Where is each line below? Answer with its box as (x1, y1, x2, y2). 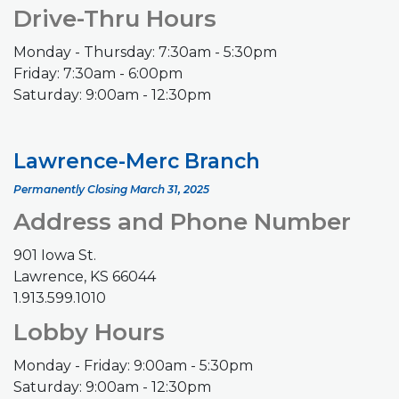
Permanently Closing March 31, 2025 (13, 182, 209, 196)
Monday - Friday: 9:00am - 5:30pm (13, 356, 253, 374)
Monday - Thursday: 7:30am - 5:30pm (13, 43, 277, 61)
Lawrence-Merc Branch (13, 148, 260, 174)
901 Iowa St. (13, 246, 96, 264)
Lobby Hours (13, 317, 165, 346)
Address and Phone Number (13, 207, 351, 236)
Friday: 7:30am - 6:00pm (13, 64, 183, 82)
